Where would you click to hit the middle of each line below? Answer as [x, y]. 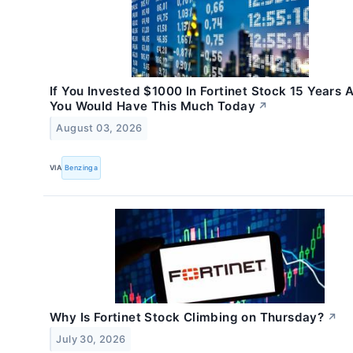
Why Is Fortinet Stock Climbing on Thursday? [187, 317]
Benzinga [82, 167]
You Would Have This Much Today [152, 106]
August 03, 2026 [99, 128]
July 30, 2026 [91, 339]
